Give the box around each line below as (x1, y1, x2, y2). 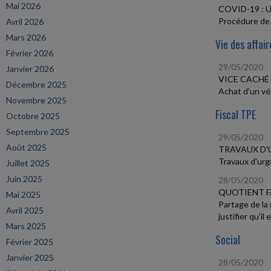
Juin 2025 (6, 174, 42, 184)
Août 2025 (6, 142, 47, 152)
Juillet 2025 (6, 158, 50, 168)
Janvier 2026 (6, 64, 54, 74)
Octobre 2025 (6, 111, 60, 121)
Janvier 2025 (6, 252, 54, 263)
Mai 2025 (6, 189, 41, 200)
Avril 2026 (6, 16, 44, 27)
